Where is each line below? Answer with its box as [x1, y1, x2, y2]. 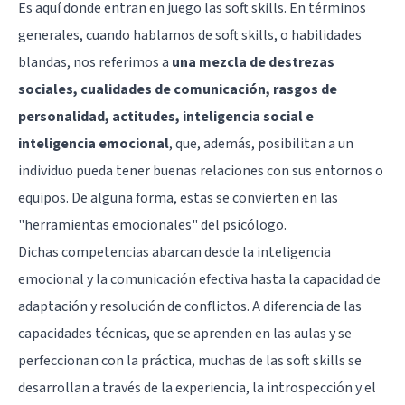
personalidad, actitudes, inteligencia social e [18, 106, 314, 127]
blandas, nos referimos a [18, 52, 172, 72]
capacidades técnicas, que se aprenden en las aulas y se [18, 323, 352, 344]
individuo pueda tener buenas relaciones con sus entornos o [18, 160, 383, 181]
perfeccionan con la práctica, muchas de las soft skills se [18, 350, 362, 371]
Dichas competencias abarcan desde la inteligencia [18, 241, 331, 262]
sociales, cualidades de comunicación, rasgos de [18, 79, 337, 99]
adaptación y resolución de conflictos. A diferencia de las [18, 296, 362, 316]
